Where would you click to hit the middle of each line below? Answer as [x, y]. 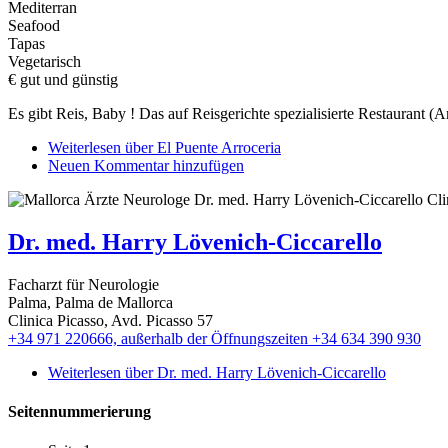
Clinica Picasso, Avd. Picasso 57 [110, 320]
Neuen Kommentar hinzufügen [146, 165]
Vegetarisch [44, 61]
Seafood [34, 25]
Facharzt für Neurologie [83, 284]
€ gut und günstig [63, 79]
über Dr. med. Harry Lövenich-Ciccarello [253, 372]
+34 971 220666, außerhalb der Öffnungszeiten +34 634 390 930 [214, 338]
